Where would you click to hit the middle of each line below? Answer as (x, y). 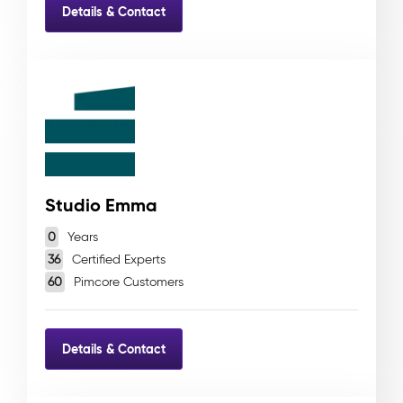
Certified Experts (117, 260)
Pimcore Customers (127, 282)
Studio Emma (101, 205)
